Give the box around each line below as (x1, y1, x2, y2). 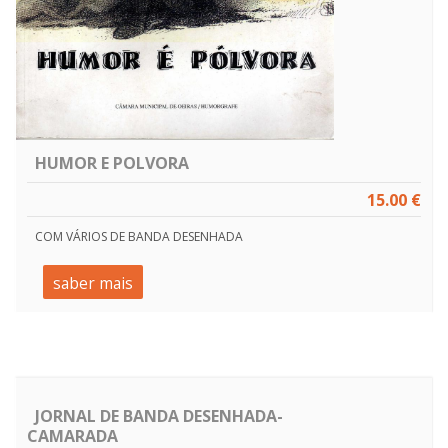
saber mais (52, 271, 133, 294)
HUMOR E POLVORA (35, 151, 189, 174)
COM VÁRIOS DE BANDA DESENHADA (35, 228, 244, 246)
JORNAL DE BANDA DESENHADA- (35, 404, 283, 427)
